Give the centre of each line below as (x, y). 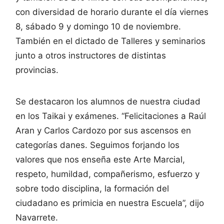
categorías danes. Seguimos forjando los (97, 145)
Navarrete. (37, 217)
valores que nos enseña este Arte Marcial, (100, 159)
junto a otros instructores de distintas (91, 55)
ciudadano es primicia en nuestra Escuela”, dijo (110, 203)
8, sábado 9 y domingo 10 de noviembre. (98, 26)
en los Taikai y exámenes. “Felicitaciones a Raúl (111, 116)
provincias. (37, 70)
